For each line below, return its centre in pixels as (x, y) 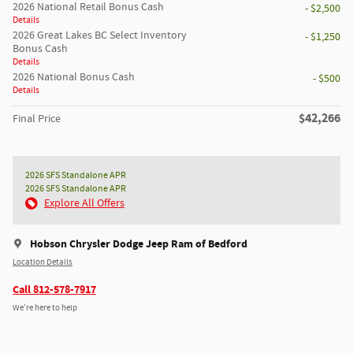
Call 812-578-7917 (54, 290)
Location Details (43, 262)
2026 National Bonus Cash (74, 78)
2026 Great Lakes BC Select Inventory (100, 36)
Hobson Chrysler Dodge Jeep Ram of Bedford (139, 244)
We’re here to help (45, 308)
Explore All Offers (84, 204)
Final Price (37, 119)
